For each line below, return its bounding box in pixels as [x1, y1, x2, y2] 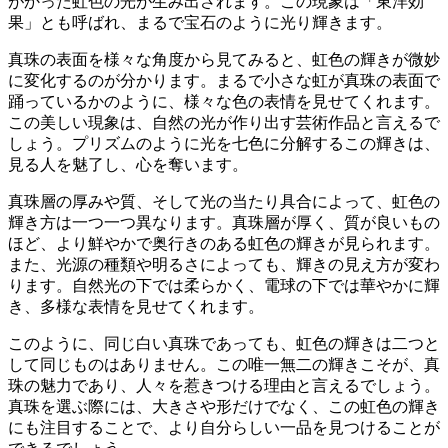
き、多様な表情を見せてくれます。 [8, 297, 264, 315]
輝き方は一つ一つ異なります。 [8, 213, 232, 231]
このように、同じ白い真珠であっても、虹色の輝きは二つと [8, 334, 440, 352]
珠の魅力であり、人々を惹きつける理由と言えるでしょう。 [8, 376, 440, 394]
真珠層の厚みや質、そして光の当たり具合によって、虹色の [8, 192, 440, 210]
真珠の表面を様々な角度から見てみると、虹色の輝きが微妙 [8, 50, 440, 68]
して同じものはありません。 [8, 355, 216, 373]
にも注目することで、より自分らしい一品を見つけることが [8, 418, 440, 436]
